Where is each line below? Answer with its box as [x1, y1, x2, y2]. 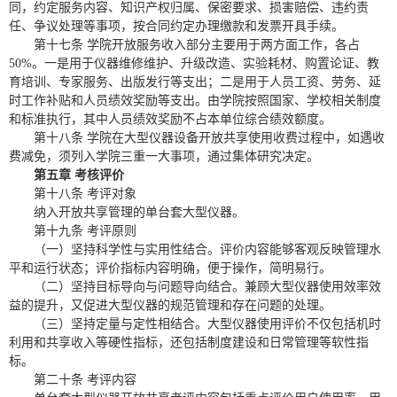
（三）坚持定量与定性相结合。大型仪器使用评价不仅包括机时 [34, 317, 381, 331]
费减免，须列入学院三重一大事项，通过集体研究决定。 [9, 150, 319, 163]
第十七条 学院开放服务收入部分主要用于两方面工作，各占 [34, 38, 360, 51]
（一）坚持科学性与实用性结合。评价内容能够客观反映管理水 [34, 243, 381, 256]
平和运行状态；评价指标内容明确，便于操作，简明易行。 [9, 261, 331, 275]
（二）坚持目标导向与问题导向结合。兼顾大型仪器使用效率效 [34, 280, 381, 293]
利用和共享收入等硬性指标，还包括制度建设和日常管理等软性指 [9, 336, 369, 349]
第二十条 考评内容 [34, 373, 136, 386]
